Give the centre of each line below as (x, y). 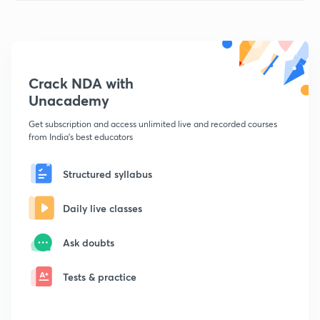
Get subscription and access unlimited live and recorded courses (153, 124)
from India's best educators (81, 137)
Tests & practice (100, 276)
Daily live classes (102, 208)
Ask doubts (89, 242)
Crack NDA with (81, 84)
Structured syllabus (107, 174)
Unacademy (69, 101)
